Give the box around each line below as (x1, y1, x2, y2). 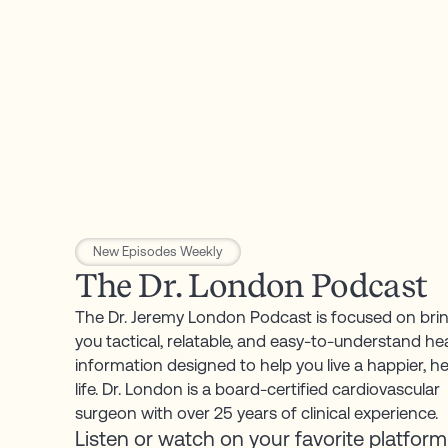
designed (166, 354, 236, 375)
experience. (353, 402, 438, 423)
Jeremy (130, 306, 184, 327)
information (74, 354, 163, 375)
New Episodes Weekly (92, 243, 223, 259)
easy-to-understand (269, 330, 421, 351)
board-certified (214, 378, 328, 399)
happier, (366, 354, 426, 375)
